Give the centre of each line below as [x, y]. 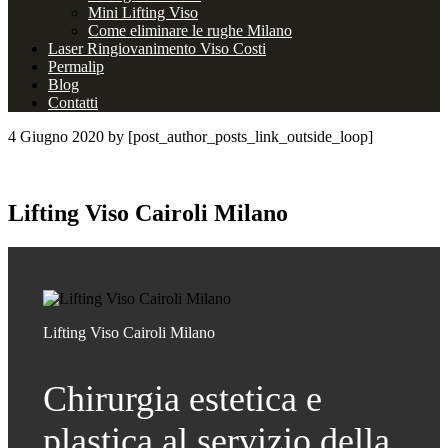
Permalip [76, 66]
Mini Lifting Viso [143, 12]
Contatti [73, 102]
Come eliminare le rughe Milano [190, 30]
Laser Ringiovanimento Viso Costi [157, 48]
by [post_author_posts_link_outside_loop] [238, 136]
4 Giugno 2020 [56, 136]
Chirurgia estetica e [182, 399]
